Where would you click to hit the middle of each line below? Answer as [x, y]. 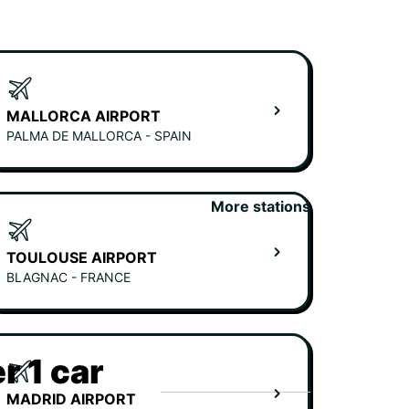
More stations [261, 206]
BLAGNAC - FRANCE [68, 277]
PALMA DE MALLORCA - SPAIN [99, 136]
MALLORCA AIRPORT [84, 116]
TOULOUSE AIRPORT [82, 257]
